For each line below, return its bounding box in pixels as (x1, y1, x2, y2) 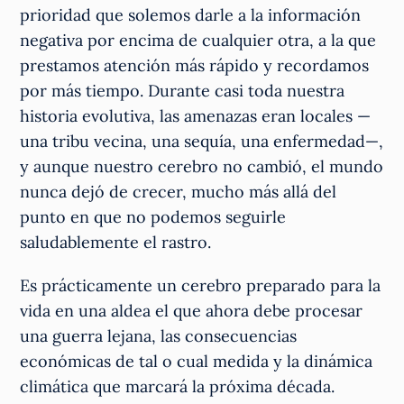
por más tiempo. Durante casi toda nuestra (20, 79, 345, 101)
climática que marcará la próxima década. (20, 375, 335, 397)
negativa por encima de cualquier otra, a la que (20, 29, 377, 50)
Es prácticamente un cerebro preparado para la (20, 274, 381, 296)
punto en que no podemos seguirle (20, 206, 287, 227)
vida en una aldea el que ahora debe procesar (20, 299, 363, 321)
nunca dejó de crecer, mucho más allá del (20, 180, 337, 202)
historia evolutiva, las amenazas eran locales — (20, 105, 372, 126)
